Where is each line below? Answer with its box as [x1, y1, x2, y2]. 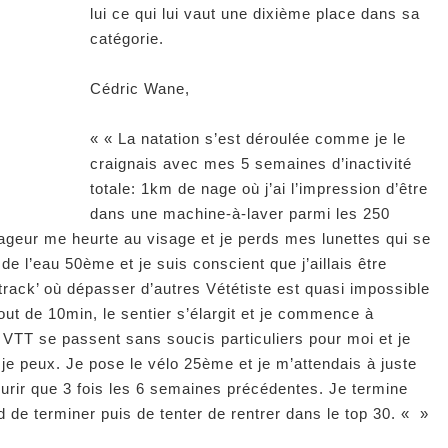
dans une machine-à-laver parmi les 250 [90, 204, 390, 222]
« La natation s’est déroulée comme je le [99, 129, 406, 147]
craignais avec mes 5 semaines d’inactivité [90, 154, 412, 172]
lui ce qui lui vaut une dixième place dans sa [90, 4, 420, 22]
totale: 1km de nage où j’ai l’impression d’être [90, 179, 428, 197]
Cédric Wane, [90, 79, 190, 97]
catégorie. [90, 29, 164, 47]
